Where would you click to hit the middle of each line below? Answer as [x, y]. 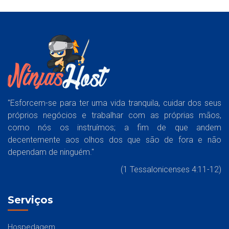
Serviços [30, 200]
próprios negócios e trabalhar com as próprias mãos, [114, 115]
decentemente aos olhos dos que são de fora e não [114, 140]
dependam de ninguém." [51, 152]
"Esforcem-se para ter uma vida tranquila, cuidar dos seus [114, 103]
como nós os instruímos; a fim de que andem [114, 127]
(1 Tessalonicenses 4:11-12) [171, 169]
